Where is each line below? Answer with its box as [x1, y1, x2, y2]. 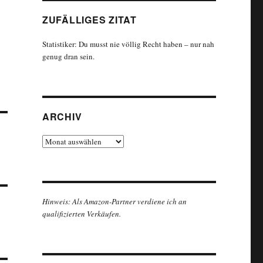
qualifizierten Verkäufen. [42, 208, 121, 219]
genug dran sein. [42, 51, 95, 62]
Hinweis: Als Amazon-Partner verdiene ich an [42, 196, 187, 207]
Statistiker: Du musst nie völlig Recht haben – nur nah [42, 39, 214, 49]
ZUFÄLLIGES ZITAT [42, 13, 137, 26]
